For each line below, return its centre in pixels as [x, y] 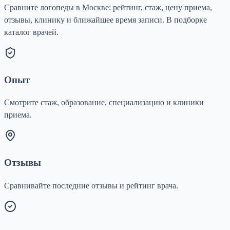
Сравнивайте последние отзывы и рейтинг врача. [91, 185]
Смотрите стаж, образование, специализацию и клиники [104, 103]
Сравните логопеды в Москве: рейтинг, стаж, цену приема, [108, 7]
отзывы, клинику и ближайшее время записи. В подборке [106, 20]
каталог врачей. [31, 32]
